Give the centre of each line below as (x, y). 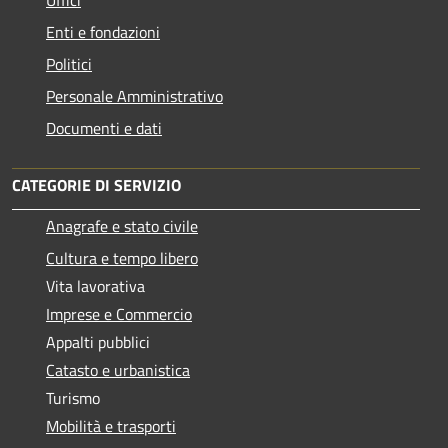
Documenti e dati (104, 127)
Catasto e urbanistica (118, 369)
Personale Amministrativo (134, 95)
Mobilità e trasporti (111, 425)
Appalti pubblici (98, 341)
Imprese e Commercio (119, 313)
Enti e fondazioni (103, 31)
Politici (69, 63)
